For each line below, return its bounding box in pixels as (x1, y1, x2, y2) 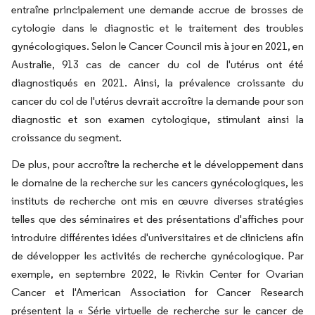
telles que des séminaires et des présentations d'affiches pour (11, 212, 304, 226)
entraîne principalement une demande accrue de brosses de (11, 3, 304, 16)
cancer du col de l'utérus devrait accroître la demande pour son (11, 94, 304, 108)
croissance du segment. (11, 131, 122, 144)
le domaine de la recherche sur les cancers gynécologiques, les (11, 176, 304, 189)
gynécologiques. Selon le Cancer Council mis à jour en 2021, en (11, 39, 304, 53)
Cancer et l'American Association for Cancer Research (11, 285, 304, 299)
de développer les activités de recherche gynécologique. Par (11, 249, 304, 262)
